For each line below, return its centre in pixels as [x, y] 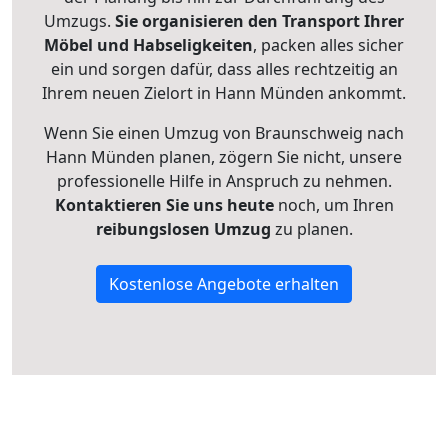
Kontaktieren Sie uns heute [164, 205]
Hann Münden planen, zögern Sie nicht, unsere [224, 157]
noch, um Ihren [333, 205]
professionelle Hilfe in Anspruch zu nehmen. [224, 181]
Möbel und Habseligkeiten [148, 45]
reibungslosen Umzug [183, 229]
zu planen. [311, 229]
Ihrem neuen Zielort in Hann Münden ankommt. [224, 93]
